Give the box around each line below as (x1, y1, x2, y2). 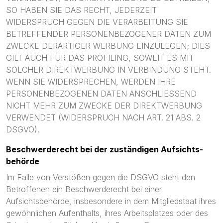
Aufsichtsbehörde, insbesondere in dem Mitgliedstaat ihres (6, 196, 216, 206)
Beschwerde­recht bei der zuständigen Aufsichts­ (6, 144, 203, 154)
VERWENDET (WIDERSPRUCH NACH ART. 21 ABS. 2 (6, 112, 201, 122)
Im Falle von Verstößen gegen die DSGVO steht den (6, 172, 195, 182)
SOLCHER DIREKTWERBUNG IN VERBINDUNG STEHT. (6, 65, 211, 75)
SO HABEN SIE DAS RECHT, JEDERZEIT (6, 5, 157, 15)
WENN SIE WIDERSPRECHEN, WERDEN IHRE (6, 77, 176, 87)
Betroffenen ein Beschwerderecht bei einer (6, 184, 162, 194)
